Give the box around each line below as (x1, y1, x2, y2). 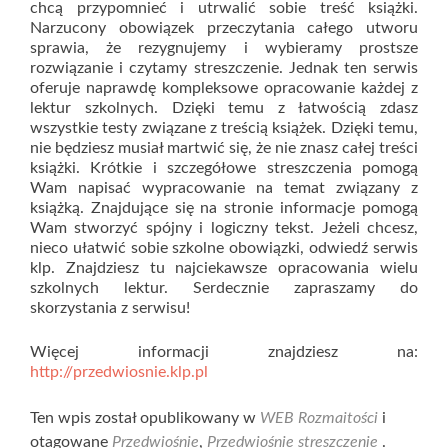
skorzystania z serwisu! (30, 299, 190, 316)
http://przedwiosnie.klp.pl (30, 363, 208, 380)
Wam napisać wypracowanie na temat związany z (30, 179, 418, 196)
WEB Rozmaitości (260, 409, 378, 426)
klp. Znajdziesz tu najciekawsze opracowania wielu (30, 259, 418, 276)
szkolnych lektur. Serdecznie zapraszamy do (30, 279, 418, 296)
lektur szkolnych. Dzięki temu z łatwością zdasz (30, 99, 418, 116)
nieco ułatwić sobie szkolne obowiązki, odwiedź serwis (30, 239, 418, 256)
